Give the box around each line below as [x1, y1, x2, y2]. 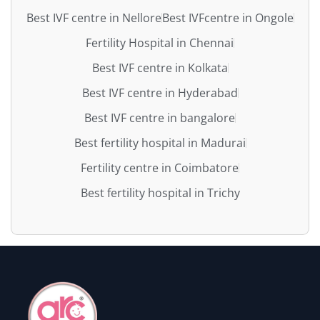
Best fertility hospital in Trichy [80, 184, 240, 201]
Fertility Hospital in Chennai [86, 34, 234, 51]
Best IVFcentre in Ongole [161, 9, 294, 26]
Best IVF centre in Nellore [26, 9, 161, 26]
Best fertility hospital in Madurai [74, 134, 246, 151]
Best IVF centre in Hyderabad [81, 84, 238, 101]
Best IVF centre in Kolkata [91, 59, 228, 76]
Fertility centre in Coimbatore [81, 159, 239, 176]
